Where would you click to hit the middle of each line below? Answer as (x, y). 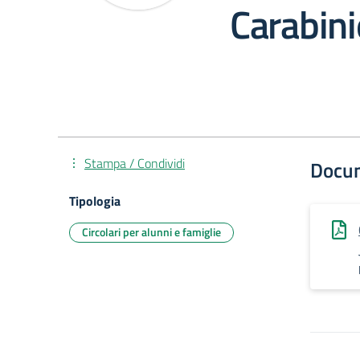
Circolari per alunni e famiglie (151, 232)
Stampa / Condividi (135, 163)
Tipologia (95, 201)
